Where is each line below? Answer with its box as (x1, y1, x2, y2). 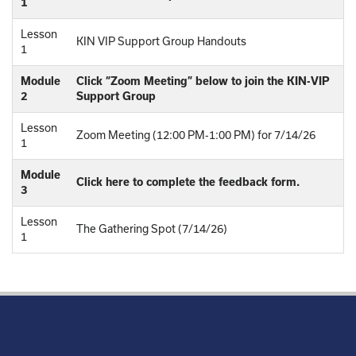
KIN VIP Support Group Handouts (76, 34, 246, 48)
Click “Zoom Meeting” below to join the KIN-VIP (76, 74, 330, 87)
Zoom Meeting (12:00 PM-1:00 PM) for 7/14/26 (76, 128, 315, 141)
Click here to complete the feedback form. (76, 175, 300, 188)
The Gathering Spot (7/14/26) (76, 222, 227, 235)
